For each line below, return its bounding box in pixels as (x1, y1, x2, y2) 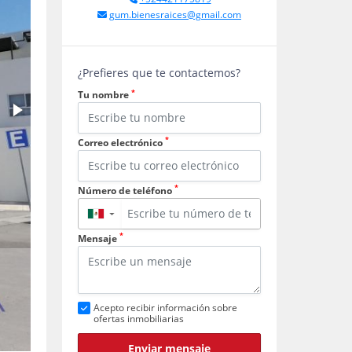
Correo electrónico (78, 135, 165, 149)
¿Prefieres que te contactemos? (78, 65, 240, 80)
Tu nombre (78, 88, 131, 101)
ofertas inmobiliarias (93, 311, 184, 325)
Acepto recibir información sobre (93, 300, 237, 314)
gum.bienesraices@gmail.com (109, 8, 241, 21)
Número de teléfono (78, 183, 174, 197)
